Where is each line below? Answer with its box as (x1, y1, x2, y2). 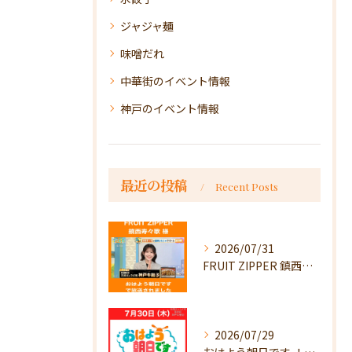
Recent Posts (215, 179, 278, 194)
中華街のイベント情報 (120, 73, 230, 90)
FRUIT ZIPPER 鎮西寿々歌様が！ (302, 258, 313, 274)
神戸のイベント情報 (120, 101, 219, 117)
